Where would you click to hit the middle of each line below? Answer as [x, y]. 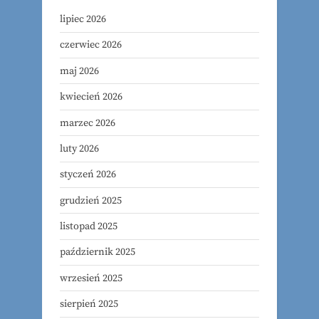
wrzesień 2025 [91, 278]
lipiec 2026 [83, 20]
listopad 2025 [89, 227]
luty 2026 [79, 148]
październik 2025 [98, 252]
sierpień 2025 [89, 304]
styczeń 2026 [88, 175]
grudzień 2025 [91, 200]
